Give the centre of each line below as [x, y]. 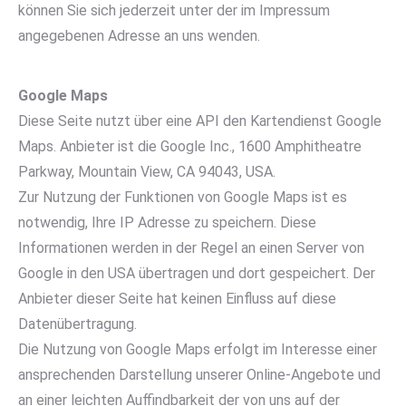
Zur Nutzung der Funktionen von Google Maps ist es [183, 197]
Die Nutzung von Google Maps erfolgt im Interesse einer [198, 349]
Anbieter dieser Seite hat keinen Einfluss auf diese [177, 299]
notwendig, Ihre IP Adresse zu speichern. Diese [167, 222]
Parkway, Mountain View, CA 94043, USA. [147, 172]
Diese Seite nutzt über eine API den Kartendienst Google [200, 121]
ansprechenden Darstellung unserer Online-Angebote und [199, 375]
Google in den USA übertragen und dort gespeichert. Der [197, 273]
